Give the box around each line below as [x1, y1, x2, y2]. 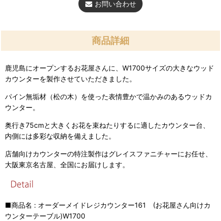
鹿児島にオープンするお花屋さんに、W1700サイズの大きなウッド [5, 63, 214, 72]
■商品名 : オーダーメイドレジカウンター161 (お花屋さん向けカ [5, 201, 211, 210]
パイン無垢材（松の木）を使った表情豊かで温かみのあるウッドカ [5, 92, 212, 101]
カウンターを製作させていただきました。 [5, 74, 136, 83]
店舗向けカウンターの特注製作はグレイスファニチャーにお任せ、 [5, 149, 212, 158]
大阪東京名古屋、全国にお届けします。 [5, 160, 129, 169]
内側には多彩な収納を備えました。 [5, 131, 115, 140]
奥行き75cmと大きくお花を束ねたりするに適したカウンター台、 [5, 120, 210, 129]
